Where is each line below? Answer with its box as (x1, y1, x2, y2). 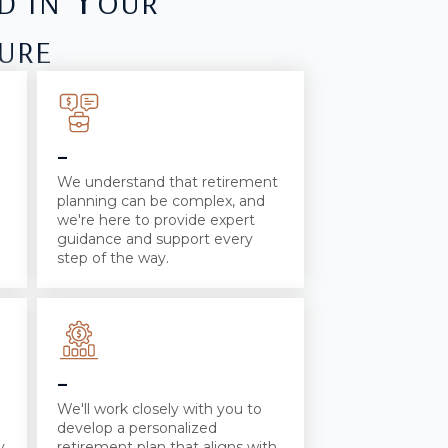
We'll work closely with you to (57, 399, 262, 418)
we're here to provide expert (57, 210, 255, 229)
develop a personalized (57, 418, 217, 437)
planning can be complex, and (57, 191, 265, 210)
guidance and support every (57, 229, 253, 248)
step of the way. (57, 248, 169, 267)
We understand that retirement (57, 172, 278, 191)
